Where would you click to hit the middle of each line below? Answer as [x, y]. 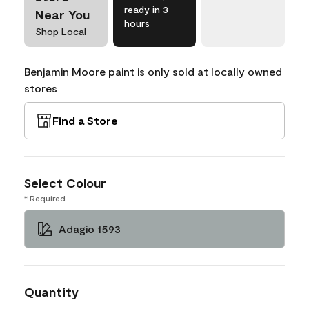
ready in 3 [146, 9]
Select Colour [65, 182]
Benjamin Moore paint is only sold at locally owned [153, 71]
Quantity [51, 291]
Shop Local [61, 31]
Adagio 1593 [90, 228]
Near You [62, 14]
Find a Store [85, 120]
